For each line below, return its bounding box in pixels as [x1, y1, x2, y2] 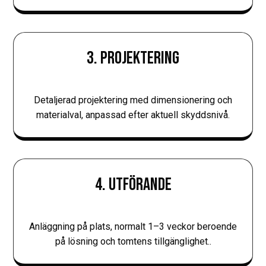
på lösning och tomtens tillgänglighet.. [55, 235, 211, 247]
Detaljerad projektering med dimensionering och [34, 94, 232, 106]
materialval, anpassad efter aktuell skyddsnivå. [36, 109, 230, 121]
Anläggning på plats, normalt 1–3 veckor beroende [29, 220, 237, 232]
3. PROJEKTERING [87, 47, 179, 69]
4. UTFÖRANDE [94, 173, 172, 195]
